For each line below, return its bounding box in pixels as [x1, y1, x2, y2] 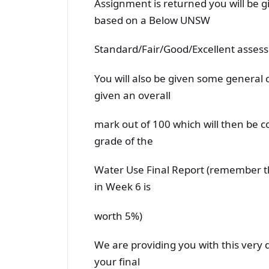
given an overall [94, 88, 171, 102]
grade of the [94, 133, 153, 148]
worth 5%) [94, 208, 142, 223]
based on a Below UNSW [94, 13, 210, 27]
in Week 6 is [94, 180, 151, 194]
